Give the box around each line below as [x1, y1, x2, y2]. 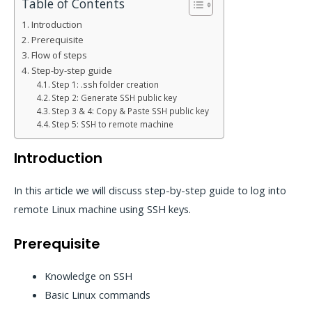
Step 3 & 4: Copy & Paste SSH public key [52, 104, 210, 116]
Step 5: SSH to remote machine [52, 118, 174, 130]
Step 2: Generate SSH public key [52, 91, 178, 103]
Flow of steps [31, 48, 87, 61]
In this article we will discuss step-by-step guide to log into [14, 182, 286, 197]
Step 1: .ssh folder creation [52, 78, 159, 90]
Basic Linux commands [44, 287, 150, 302]
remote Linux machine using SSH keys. [14, 201, 191, 216]
